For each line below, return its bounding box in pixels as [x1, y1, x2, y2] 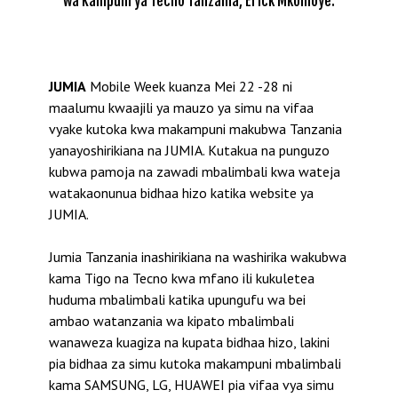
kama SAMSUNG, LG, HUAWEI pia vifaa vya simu [49, 375, 334, 394]
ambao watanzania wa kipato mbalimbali [49, 311, 294, 330]
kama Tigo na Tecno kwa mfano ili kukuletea [49, 268, 314, 287]
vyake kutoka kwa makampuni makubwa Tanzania [49, 119, 342, 138]
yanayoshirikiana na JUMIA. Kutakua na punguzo [49, 140, 330, 159]
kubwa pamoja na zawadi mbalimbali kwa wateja [49, 162, 340, 180]
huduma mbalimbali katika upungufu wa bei [49, 290, 306, 308]
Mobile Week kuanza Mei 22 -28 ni [86, 76, 292, 95]
